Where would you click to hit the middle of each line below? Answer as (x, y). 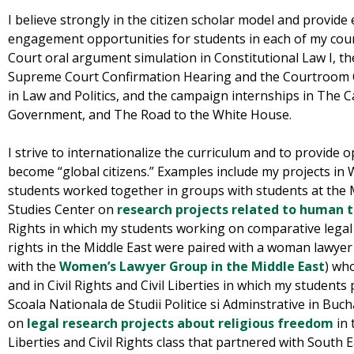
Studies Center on (61, 210)
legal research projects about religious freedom (180, 324)
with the (32, 267)
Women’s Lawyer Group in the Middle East (192, 267)
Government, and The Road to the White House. (150, 115)
